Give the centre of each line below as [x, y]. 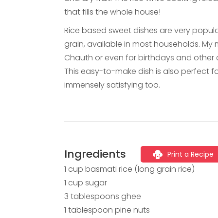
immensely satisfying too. [112, 85]
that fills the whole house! [112, 12]
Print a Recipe [191, 154]
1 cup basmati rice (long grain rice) [129, 169]
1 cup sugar [86, 183]
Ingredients [95, 154]
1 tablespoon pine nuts [107, 210]
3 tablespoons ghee [103, 197]
